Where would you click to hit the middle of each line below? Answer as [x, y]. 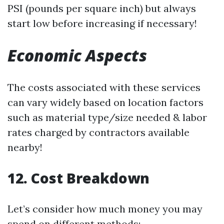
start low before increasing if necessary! [102, 23]
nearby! [25, 147]
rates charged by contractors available [98, 132]
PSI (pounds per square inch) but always [102, 8]
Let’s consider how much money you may [105, 209]
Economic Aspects [77, 55]
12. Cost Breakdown [78, 178]
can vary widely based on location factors [105, 102]
